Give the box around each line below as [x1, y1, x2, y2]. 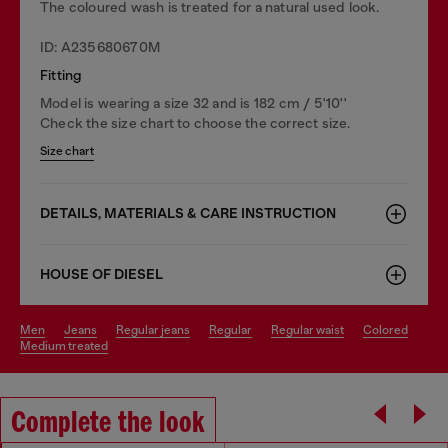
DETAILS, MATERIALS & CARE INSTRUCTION [40, 204, 336, 222]
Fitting [40, 66, 83, 83]
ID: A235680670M [40, 38, 160, 55]
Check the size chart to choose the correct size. [40, 114, 351, 131]
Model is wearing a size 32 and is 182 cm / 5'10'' [40, 94, 347, 111]
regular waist [279, 322, 344, 337]
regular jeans [124, 322, 190, 337]
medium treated [31, 338, 108, 353]
